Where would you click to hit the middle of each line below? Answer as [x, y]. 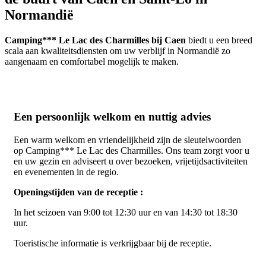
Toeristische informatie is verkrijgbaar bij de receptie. [113, 243]
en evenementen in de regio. [66, 172]
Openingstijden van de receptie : [78, 192]
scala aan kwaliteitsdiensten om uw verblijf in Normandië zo [118, 50]
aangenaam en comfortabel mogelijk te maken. [92, 61]
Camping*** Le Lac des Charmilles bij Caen [95, 40]
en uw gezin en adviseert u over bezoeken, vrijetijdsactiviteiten [131, 161]
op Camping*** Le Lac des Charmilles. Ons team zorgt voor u [132, 151]
